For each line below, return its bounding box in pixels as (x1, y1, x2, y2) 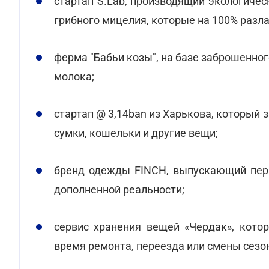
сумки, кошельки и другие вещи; (54, 127, 218, 139)
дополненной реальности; (54, 183, 184, 196)
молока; (54, 70, 94, 83)
